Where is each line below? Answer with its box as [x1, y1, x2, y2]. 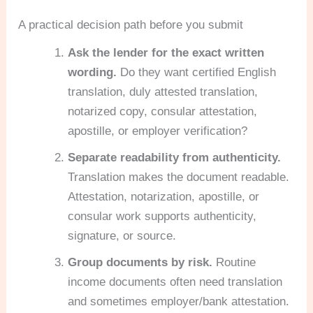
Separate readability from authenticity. [68, 150, 282, 164]
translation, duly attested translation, [68, 85, 259, 99]
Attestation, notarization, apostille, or [68, 189, 260, 203]
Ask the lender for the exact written [68, 45, 265, 59]
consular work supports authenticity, [68, 209, 257, 223]
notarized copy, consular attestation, [68, 104, 258, 118]
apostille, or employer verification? [68, 124, 248, 138]
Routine [212, 255, 256, 269]
